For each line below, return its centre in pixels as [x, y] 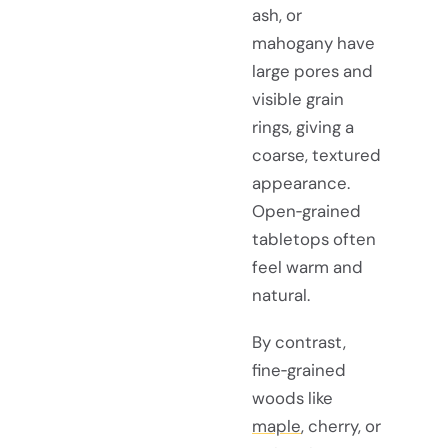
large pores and [312, 70]
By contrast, [299, 342]
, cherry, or [341, 426]
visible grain [298, 98]
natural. [281, 294]
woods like [292, 398]
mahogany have [313, 42]
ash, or [277, 14]
